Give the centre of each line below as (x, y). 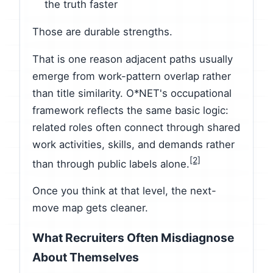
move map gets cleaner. (90, 208)
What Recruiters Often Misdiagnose (133, 238)
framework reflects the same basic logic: (130, 110)
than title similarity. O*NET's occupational (132, 93)
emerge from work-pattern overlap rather (132, 76)
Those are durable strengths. (102, 32)
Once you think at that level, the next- (124, 191)
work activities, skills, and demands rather (133, 144)
